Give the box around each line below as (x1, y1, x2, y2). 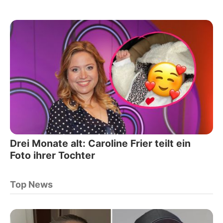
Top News (10, 179, 53, 190)
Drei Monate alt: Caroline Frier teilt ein (10, 137, 191, 149)
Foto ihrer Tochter (10, 149, 95, 161)
